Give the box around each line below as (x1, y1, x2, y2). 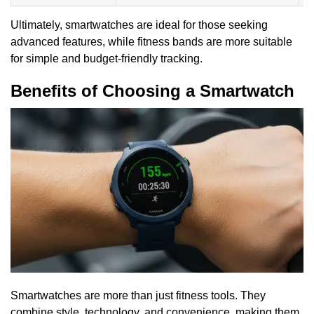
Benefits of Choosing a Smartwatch (11, 81, 294, 100)
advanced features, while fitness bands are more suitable (11, 35, 292, 48)
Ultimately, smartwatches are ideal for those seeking (11, 18, 268, 31)
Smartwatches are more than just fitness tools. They (11, 289, 266, 302)
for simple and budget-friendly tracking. (11, 52, 203, 64)
